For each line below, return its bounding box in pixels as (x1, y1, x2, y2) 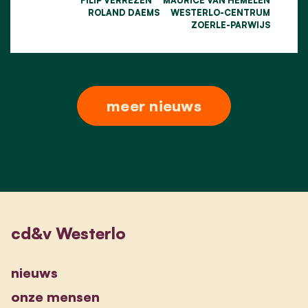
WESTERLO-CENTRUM (170, 6, 270, 18)
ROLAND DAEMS (88, 6, 159, 18)
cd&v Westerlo (11, 222, 126, 243)
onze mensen (11, 287, 100, 305)
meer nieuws (107, 96, 201, 115)
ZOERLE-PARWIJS (191, 19, 270, 30)
